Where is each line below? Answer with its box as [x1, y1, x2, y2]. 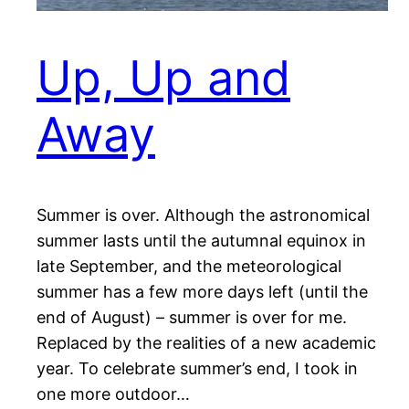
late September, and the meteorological [37, 256, 341, 276]
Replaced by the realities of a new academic [37, 332, 376, 352]
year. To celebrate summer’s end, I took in [37, 358, 358, 378]
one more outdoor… [37, 383, 190, 404]
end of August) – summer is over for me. [37, 307, 347, 327]
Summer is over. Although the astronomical [37, 204, 370, 225]
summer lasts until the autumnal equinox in [37, 230, 366, 250]
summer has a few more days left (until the [37, 281, 368, 301]
